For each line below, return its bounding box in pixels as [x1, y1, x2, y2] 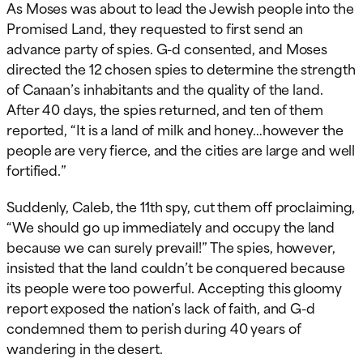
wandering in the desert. [6, 336, 163, 358]
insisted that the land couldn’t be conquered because [6, 255, 345, 277]
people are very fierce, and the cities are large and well [6, 138, 356, 160]
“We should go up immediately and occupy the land [6, 215, 335, 237]
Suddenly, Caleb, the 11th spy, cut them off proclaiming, [6, 194, 356, 216]
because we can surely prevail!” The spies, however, [6, 235, 335, 257]
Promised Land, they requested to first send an [6, 16, 304, 38]
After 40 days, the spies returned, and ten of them [6, 97, 323, 119]
